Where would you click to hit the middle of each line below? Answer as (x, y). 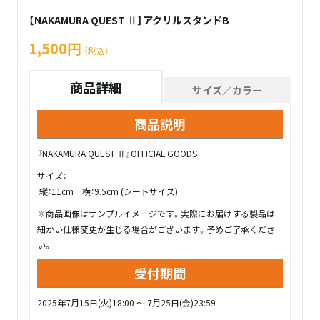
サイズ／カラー (227, 90)
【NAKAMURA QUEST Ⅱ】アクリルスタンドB (129, 20)
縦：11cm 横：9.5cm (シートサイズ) (107, 191)
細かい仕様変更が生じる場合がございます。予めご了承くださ (156, 229)
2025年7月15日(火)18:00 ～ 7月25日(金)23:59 (126, 302)
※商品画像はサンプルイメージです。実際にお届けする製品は (156, 213)
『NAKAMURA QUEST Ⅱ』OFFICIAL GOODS (117, 153)
